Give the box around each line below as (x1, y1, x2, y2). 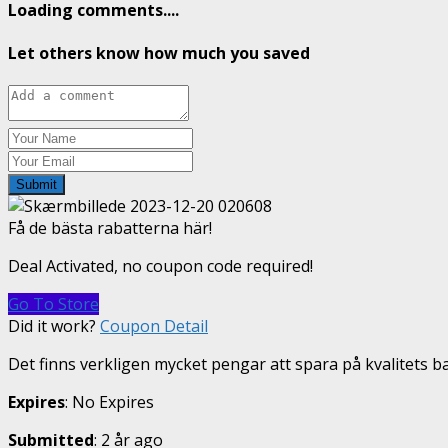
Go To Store (8, 293, 99, 316)
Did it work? (8, 315, 96, 338)
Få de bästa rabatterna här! (8, 217, 212, 240)
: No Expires (65, 391, 154, 414)
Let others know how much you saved (8, 41, 310, 64)
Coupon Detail (100, 315, 208, 338)
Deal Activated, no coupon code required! (8, 255, 313, 278)
